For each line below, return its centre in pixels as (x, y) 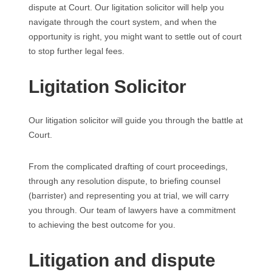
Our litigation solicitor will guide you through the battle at (136, 120)
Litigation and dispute (122, 260)
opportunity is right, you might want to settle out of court (135, 36)
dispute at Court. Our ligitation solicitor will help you (126, 7)
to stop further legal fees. (76, 51)
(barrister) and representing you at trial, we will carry (129, 195)
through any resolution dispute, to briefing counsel (124, 181)
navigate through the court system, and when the (123, 22)
